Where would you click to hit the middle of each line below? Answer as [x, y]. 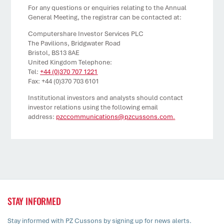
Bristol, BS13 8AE [54, 53]
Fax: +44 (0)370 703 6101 [64, 81]
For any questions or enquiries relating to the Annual [107, 8]
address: [42, 117]
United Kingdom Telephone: [70, 62]
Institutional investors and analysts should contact [106, 98]
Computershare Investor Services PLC [86, 34]
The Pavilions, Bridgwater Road [74, 43]
